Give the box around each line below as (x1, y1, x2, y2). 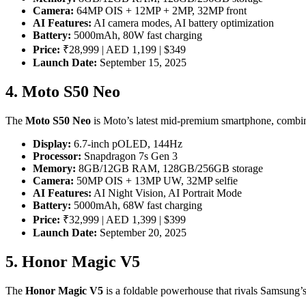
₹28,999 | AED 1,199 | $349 (60, 44, 186, 56)
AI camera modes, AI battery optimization (92, 17, 274, 29)
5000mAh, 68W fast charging (71, 199, 202, 211)
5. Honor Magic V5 (5, 252, 140, 270)
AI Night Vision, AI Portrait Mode (92, 186, 242, 199)
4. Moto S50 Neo (5, 83, 120, 101)
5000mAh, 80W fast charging (71, 29, 202, 42)
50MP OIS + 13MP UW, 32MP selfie (74, 174, 238, 186)
